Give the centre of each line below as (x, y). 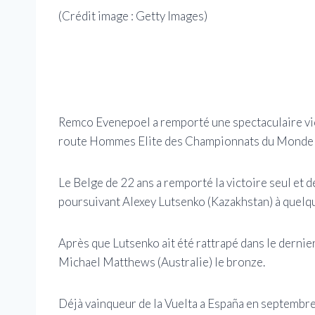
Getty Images (170, 16)
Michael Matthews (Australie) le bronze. (162, 262)
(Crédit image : (97, 16)
